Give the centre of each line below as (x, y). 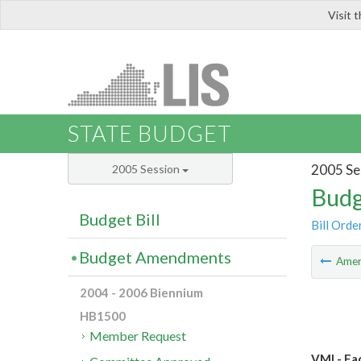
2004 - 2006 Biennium (141, 293)
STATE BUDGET (149, 134)
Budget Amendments (155, 257)
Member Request (138, 336)
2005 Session (147, 169)
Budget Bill (120, 220)
